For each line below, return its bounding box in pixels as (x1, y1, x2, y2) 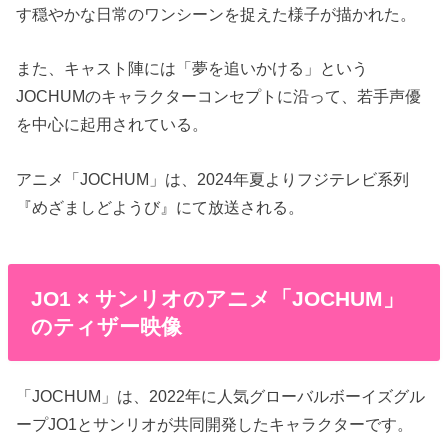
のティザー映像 (30, 314, 182, 338)
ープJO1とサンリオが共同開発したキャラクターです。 (16, 414, 414, 433)
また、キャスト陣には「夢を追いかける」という (16, 59, 369, 78)
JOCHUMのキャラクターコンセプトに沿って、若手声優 (16, 87, 422, 106)
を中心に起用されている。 (16, 115, 209, 134)
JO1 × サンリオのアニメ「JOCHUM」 (30, 286, 404, 310)
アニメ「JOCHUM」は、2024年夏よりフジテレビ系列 (16, 169, 410, 188)
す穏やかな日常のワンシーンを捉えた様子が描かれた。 (16, 5, 417, 24)
